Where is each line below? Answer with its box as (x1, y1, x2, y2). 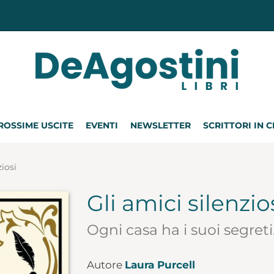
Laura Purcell (124, 259, 195, 271)
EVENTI (86, 120, 118, 131)
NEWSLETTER (130, 120, 191, 131)
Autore (86, 259, 125, 271)
